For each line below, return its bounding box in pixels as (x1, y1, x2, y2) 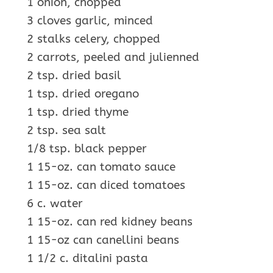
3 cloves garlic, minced (27, 14, 153, 28)
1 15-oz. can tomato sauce (27, 160, 175, 174)
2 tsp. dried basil (27, 69, 121, 83)
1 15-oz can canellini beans (27, 233, 179, 247)
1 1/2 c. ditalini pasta (27, 252, 148, 266)
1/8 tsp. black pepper (27, 142, 147, 156)
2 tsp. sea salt (27, 124, 106, 138)
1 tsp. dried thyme (27, 105, 129, 119)
